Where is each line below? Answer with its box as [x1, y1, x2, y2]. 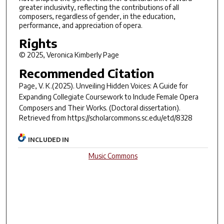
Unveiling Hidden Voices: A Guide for [75, 81, 188, 90]
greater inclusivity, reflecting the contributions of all [18, 2, 179, 11]
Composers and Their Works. [18, 103, 107, 112]
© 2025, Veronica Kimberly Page [18, 50, 119, 59]
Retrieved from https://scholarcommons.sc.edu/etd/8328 [18, 113, 192, 122]
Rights [18, 35, 57, 51]
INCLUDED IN [28, 136, 69, 144]
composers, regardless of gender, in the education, [18, 11, 175, 20]
